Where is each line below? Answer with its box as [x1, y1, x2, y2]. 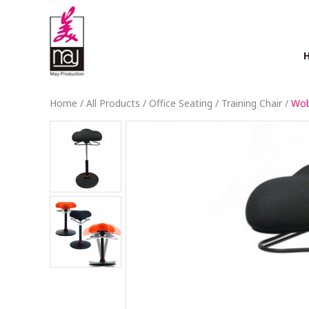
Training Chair [221, 97, 282, 110]
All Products [86, 97, 140, 110]
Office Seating [149, 97, 212, 110]
